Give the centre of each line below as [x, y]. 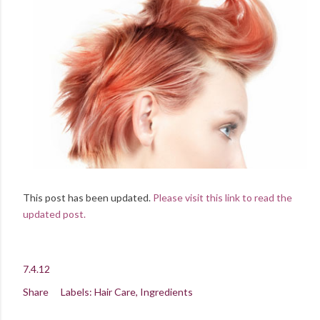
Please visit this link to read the [222, 198]
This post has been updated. [88, 198]
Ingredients [166, 292]
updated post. [55, 214]
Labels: [76, 292]
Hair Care [115, 292]
